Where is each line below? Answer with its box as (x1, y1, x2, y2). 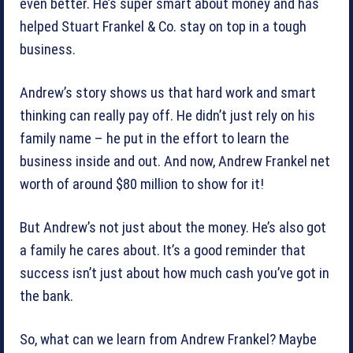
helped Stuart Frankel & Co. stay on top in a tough (20, 17, 307, 35)
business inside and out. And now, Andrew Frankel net (20, 152, 330, 170)
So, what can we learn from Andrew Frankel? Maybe (20, 330, 317, 348)
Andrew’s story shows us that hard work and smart (20, 84, 316, 102)
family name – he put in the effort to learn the (20, 129, 289, 147)
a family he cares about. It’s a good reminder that (20, 241, 306, 259)
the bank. (20, 287, 73, 305)
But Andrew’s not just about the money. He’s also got (20, 218, 326, 236)
